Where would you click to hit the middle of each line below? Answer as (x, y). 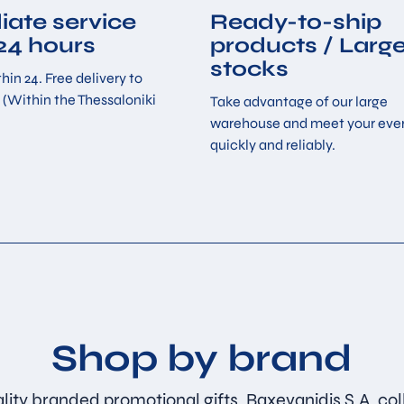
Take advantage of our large (298, 101)
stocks (249, 69)
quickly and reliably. (272, 144)
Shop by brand (202, 358)
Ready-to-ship (295, 23)
